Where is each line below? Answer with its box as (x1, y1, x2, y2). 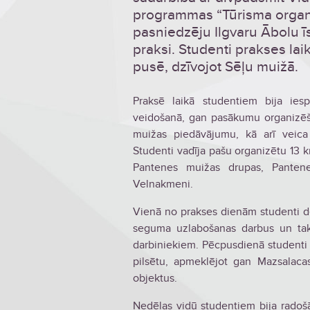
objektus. (133, 271, 177, 286)
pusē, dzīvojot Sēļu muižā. (133, 58, 298, 75)
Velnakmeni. (133, 177, 193, 192)
